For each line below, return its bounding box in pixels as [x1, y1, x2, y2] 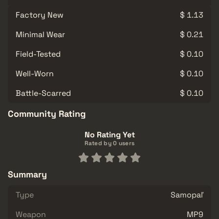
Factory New [16, 9, 64, 20]
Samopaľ [171, 189, 203, 200]
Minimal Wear [16, 29, 65, 40]
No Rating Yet [84, 129, 135, 140]
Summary [8, 168, 47, 180]
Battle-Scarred [16, 88, 71, 98]
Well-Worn [16, 68, 54, 79]
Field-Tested [16, 48, 61, 59]
